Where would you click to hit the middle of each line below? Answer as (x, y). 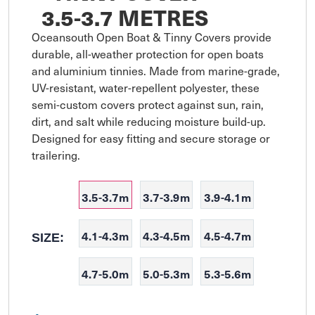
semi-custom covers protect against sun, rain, (148, 105)
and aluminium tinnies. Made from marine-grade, (156, 71)
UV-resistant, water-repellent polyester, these (146, 88)
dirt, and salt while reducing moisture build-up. (149, 122)
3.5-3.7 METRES (124, 17)
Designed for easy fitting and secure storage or (151, 139)
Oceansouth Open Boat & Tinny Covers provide (152, 37)
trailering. (56, 155)
